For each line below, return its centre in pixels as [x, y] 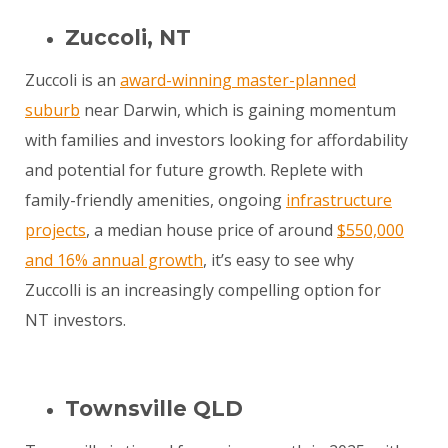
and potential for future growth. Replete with [194, 170]
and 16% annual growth [114, 260]
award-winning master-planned [238, 80]
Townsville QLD [154, 409]
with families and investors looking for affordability [216, 140]
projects [55, 230]
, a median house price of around [211, 230]
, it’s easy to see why [278, 260]
